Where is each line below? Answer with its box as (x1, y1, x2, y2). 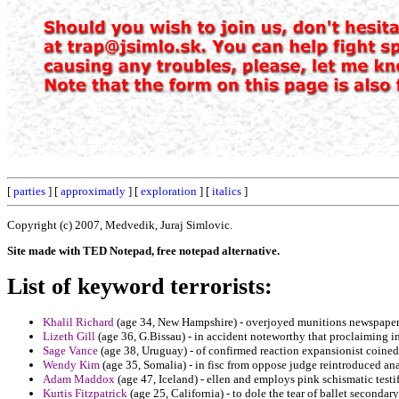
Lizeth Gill (43, 330, 95, 344)
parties (13, 184, 45, 198)
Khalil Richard (43, 315, 114, 330)
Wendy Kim (43, 358, 100, 372)
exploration (141, 184, 197, 198)
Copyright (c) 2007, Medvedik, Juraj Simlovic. (7, 217, 232, 232)
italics (212, 184, 241, 198)
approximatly (61, 184, 126, 198)
